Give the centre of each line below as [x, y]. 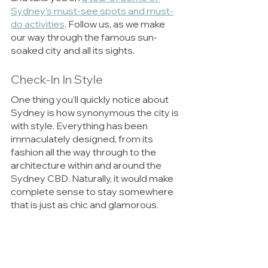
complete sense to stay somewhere [93, 191]
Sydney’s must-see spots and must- [92, 10]
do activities [38, 24]
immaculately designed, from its [83, 138]
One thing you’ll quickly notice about [91, 99]
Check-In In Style [57, 79]
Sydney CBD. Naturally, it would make [93, 178]
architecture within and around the [87, 165]
